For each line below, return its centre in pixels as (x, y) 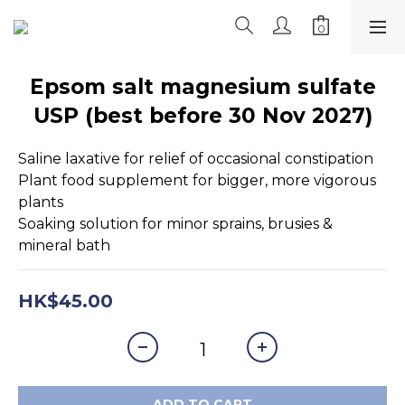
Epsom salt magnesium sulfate (202, 87)
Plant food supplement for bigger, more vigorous (199, 180)
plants (41, 202)
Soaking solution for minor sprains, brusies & (177, 224)
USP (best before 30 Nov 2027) (202, 116)
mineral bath (64, 245)
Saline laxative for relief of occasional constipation (196, 159)
